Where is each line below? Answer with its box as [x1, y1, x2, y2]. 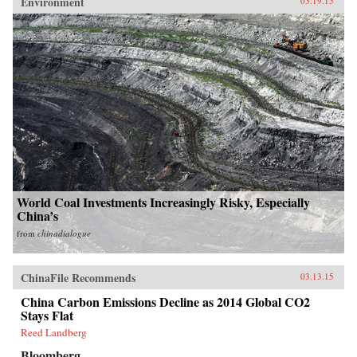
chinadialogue [37, 227, 91, 240]
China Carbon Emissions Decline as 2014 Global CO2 [21, 292, 310, 312]
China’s [17, 206, 58, 226]
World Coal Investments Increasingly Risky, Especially [17, 193, 310, 212]
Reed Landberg [21, 325, 87, 340]
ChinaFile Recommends [21, 269, 135, 287]
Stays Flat [21, 306, 73, 325]
